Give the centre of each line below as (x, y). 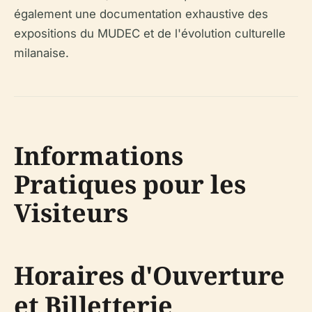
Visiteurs (71, 213)
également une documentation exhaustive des (141, 14)
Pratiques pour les (130, 184)
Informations (99, 156)
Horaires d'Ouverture (149, 275)
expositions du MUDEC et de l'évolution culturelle (150, 33)
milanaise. (41, 53)
